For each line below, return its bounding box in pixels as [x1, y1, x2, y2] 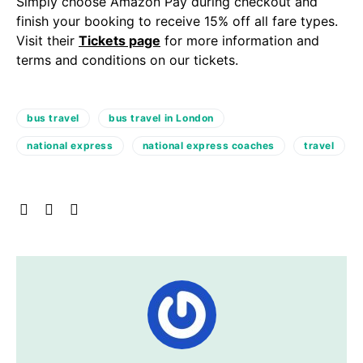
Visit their [16, 32, 79, 49]
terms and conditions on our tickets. [16, 52, 238, 68]
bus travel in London [109, 112, 214, 124]
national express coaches [142, 139, 275, 152]
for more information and [160, 32, 319, 49]
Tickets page [79, 32, 160, 49]
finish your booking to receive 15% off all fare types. [16, 13, 342, 29]
